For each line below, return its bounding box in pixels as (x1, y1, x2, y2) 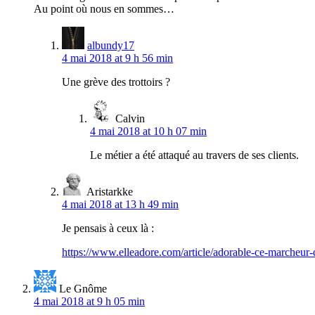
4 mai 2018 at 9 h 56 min (62, 51, 173, 64)
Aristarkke (86, 185, 133, 198)
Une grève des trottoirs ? (62, 75, 170, 88)
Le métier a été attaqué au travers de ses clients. (90, 148, 299, 161)
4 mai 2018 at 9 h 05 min (34, 295, 145, 307)
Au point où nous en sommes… (34, 2, 174, 15)
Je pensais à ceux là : (62, 221, 154, 234)
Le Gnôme (59, 282, 107, 295)
